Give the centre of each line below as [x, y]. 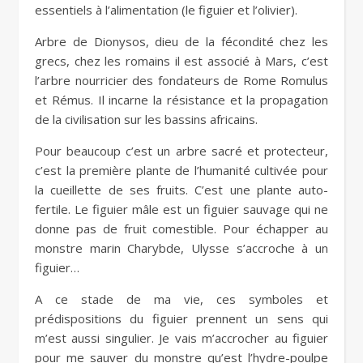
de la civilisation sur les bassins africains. [146, 120]
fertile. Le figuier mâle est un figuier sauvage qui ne [181, 209]
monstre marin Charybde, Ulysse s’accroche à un [181, 248]
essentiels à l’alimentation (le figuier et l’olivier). [166, 10]
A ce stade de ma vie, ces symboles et [181, 299]
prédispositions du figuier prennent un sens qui [181, 319]
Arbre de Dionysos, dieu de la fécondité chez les [181, 42]
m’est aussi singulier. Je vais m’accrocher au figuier [181, 338]
